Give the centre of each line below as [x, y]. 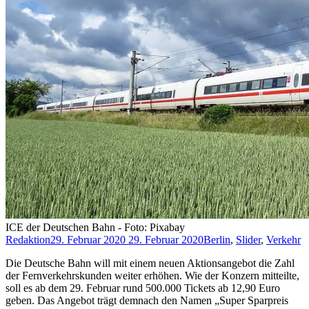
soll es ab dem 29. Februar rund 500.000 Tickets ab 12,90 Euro [143, 288]
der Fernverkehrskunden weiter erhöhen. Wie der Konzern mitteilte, [152, 276]
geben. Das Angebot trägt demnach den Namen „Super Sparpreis [147, 301]
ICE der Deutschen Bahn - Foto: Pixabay [95, 228]
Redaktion [28, 240]
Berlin [217, 240]
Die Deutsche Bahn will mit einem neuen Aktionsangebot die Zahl [150, 263]
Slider [248, 240]
